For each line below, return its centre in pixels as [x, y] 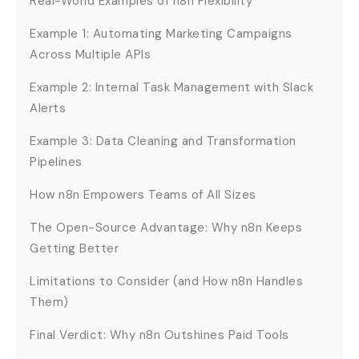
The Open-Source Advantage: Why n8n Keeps [166, 227]
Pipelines [56, 161]
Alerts [50, 108]
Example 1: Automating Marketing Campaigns [161, 33]
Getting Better [74, 248]
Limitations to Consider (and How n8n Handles [166, 281]
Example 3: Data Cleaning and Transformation [163, 141]
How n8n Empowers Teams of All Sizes [143, 194]
